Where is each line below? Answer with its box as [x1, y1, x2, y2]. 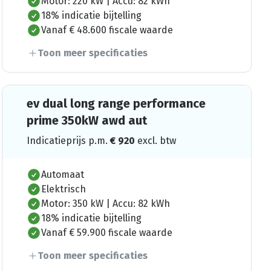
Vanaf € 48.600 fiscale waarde [41, 24, 173, 36]
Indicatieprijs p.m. [26, 134, 110, 146]
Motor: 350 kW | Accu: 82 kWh [41, 197, 170, 209]
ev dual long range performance [26, 96, 206, 111]
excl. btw [137, 134, 176, 146]
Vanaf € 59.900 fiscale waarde [41, 226, 172, 238]
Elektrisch [41, 183, 86, 195]
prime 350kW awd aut [26, 113, 147, 128]
